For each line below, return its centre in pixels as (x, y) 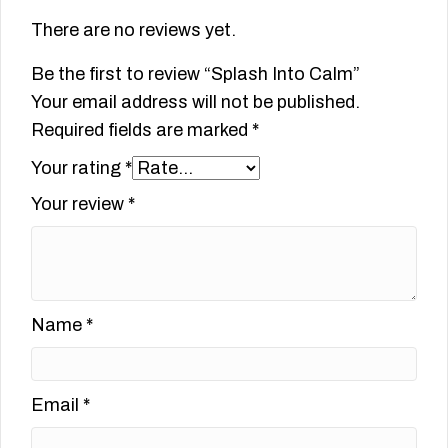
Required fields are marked (141, 130)
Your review (79, 204)
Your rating (78, 168)
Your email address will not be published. (195, 102)
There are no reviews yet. (133, 30)
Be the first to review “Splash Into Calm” (195, 74)
